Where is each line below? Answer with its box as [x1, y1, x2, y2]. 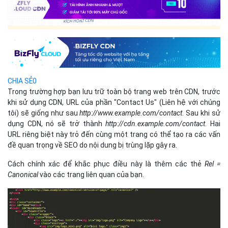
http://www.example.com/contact [79, 108, 183, 117]
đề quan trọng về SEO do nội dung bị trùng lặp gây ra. [8, 140, 177, 149]
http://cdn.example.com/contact [105, 119, 206, 128]
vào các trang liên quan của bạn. [38, 170, 144, 179]
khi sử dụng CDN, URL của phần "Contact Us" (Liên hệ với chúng [8, 98, 220, 106]
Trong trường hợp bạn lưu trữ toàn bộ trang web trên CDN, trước [8, 87, 220, 96]
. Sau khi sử [182, 108, 220, 117]
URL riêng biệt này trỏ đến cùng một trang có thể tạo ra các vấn [8, 130, 220, 138]
